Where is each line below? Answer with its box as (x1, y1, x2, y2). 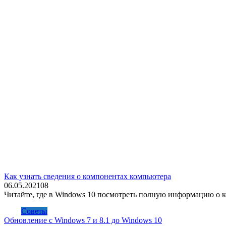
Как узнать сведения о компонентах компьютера (4, 172, 171, 181)
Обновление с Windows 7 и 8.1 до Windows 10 (4, 215, 162, 224)
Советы (21, 206, 47, 215)
